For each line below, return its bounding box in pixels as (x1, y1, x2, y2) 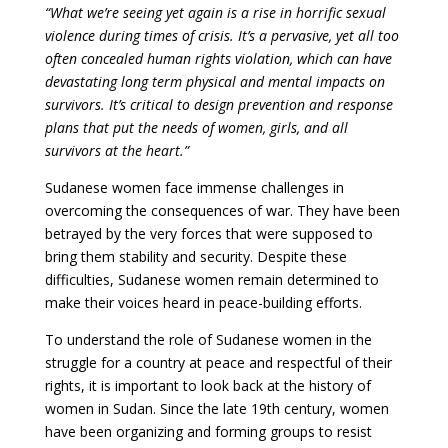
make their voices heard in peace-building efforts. (44, 293, 362, 312)
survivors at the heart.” (44, 141, 189, 160)
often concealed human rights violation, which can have (44, 49, 392, 68)
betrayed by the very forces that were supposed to (44, 224, 373, 243)
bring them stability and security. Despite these (44, 247, 347, 266)
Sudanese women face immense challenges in (44, 178, 344, 197)
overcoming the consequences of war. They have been (44, 201, 400, 220)
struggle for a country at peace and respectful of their (44, 353, 392, 372)
